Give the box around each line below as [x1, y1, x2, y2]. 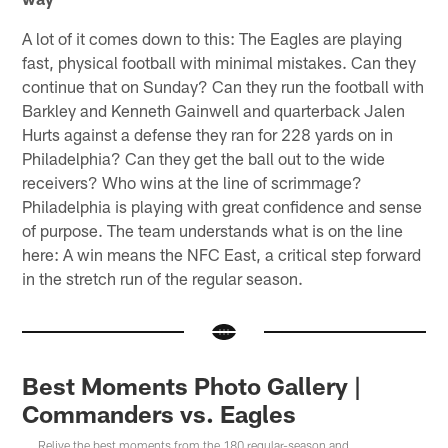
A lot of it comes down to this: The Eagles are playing [22, 27, 403, 48]
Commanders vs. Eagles [22, 398, 297, 428]
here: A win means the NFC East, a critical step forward [22, 243, 422, 264]
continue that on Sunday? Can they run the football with [22, 75, 425, 96]
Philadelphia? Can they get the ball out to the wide [22, 147, 386, 168]
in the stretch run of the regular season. [22, 267, 304, 288]
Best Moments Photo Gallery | [22, 370, 362, 400]
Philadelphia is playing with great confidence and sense [22, 195, 423, 216]
